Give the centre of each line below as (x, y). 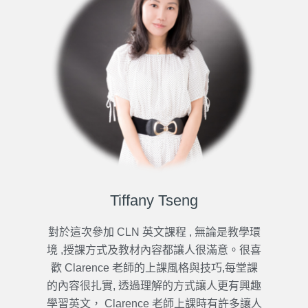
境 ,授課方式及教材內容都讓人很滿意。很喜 (154, 250)
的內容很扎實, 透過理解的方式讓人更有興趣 (154, 286)
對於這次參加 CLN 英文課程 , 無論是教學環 (154, 232)
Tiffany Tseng (154, 201)
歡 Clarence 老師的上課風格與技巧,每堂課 (154, 268)
